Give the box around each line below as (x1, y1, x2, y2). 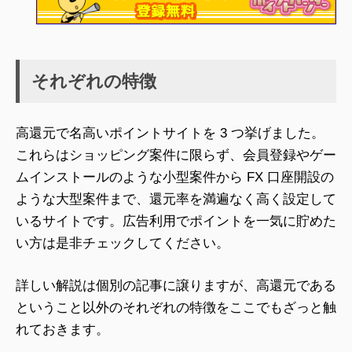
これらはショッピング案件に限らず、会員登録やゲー (16, 148, 336, 163)
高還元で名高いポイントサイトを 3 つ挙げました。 (16, 126, 324, 141)
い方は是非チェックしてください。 (16, 236, 229, 251)
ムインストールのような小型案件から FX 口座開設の (16, 170, 334, 185)
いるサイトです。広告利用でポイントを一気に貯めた (16, 214, 336, 229)
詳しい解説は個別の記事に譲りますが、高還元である (16, 277, 336, 293)
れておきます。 (16, 321, 109, 337)
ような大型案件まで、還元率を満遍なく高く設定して (16, 192, 336, 207)
